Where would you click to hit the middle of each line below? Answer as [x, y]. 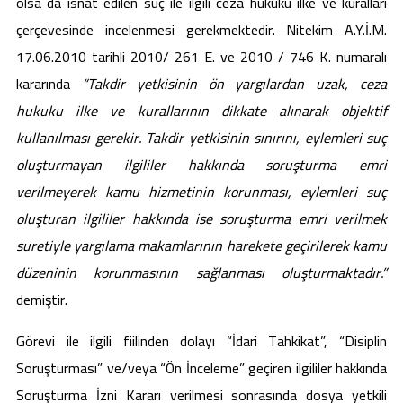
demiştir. [42, 300]
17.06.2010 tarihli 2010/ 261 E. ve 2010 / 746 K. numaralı [201, 57]
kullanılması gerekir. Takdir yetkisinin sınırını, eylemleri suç [201, 138]
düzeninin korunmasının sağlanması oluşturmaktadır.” [201, 273]
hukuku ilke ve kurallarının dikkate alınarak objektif [201, 111]
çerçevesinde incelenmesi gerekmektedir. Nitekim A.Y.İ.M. [201, 30]
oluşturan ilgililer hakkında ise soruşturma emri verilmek [201, 219]
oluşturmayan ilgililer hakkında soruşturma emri [201, 165]
